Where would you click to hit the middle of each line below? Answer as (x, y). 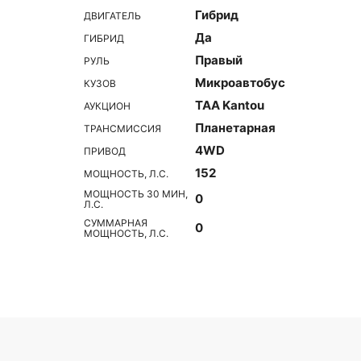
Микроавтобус (240, 83)
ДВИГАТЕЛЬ (112, 15)
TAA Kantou (230, 105)
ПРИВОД (105, 151)
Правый (219, 60)
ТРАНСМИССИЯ (122, 128)
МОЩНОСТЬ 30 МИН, (136, 194)
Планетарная (235, 128)
